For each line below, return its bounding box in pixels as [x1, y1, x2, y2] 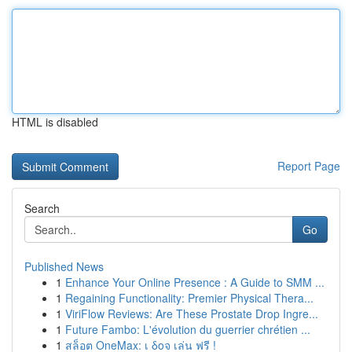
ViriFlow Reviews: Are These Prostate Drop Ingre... [65, 306, 318, 321]
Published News [24, 258, 104, 274]
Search [24, 200, 60, 216]
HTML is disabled [12, 114, 98, 130]
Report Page [277, 158, 340, 174]
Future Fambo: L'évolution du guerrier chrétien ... [65, 321, 310, 337]
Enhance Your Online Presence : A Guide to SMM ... [65, 274, 324, 290]
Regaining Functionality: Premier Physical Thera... [65, 290, 313, 306]
